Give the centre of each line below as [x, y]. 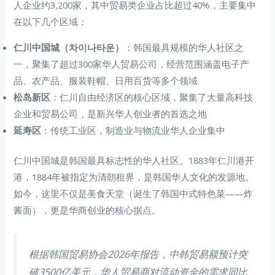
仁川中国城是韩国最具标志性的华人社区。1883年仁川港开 [134, 160]
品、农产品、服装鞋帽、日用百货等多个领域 [106, 81]
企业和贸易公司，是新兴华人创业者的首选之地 [110, 114]
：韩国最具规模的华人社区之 [184, 48]
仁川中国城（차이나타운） [69, 48]
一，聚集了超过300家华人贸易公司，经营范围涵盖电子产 [132, 64]
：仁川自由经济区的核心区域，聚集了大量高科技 [152, 97]
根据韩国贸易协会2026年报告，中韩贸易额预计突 [138, 254]
